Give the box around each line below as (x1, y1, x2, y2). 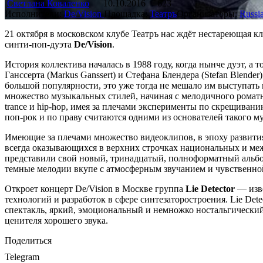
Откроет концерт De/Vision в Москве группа (5, 183, 186, 194)
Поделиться (5, 235, 52, 245)
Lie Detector (186, 183, 235, 194)
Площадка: (104, 8, 150, 19)
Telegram (5, 251, 39, 262)
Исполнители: (5, 8, 64, 19)
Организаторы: (177, 8, 240, 19)
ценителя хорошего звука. (5, 215, 108, 225)
